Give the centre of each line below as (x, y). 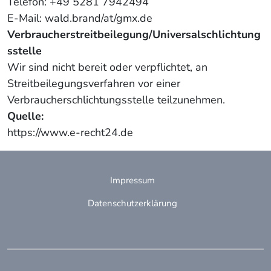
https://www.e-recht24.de (70, 132)
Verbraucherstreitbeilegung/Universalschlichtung (134, 34)
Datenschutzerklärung (132, 203)
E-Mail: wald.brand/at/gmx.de (80, 18)
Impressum (132, 180)
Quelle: (25, 116)
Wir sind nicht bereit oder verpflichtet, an (107, 67)
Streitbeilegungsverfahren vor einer (94, 83)
